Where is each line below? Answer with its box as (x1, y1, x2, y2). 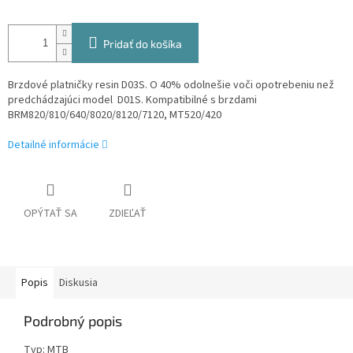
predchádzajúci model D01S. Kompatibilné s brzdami (8, 92, 257, 109)
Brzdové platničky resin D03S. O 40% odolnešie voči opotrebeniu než (8, 77, 334, 94)
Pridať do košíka (103, 37, 182, 51)
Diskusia (59, 275, 98, 292)
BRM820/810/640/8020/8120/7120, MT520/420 (8, 107, 221, 124)
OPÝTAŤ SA (24, 206, 77, 222)
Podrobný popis (24, 312, 122, 330)
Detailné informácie (8, 137, 99, 154)
